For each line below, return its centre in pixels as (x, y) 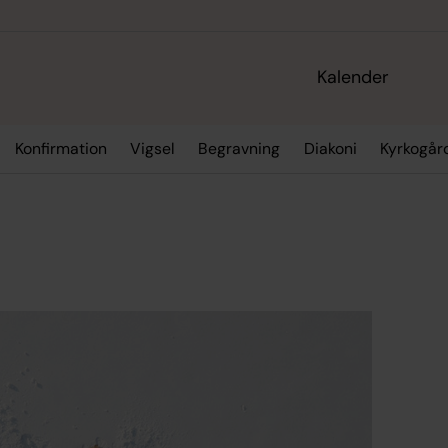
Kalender (353, 77)
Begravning (239, 149)
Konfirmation (60, 149)
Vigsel (152, 149)
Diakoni (330, 149)
